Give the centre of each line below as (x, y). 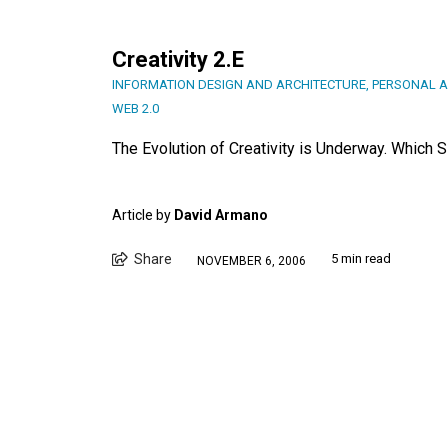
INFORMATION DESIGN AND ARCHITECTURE (239, 85)
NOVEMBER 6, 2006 (251, 260)
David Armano (221, 215)
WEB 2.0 (135, 109)
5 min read (361, 259)
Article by (143, 215)
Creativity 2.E (178, 60)
